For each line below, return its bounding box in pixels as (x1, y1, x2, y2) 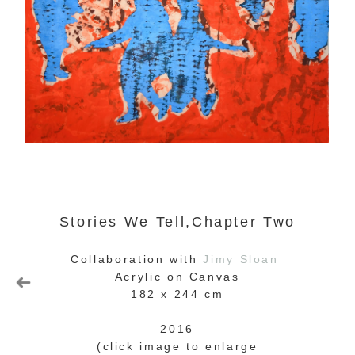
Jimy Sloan (203, 253, 279, 266)
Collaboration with (71, 253, 204, 266)
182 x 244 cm (130, 288, 224, 301)
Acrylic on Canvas (114, 270, 240, 284)
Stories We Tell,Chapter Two (59, 214, 296, 231)
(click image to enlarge (96, 340, 258, 353)
